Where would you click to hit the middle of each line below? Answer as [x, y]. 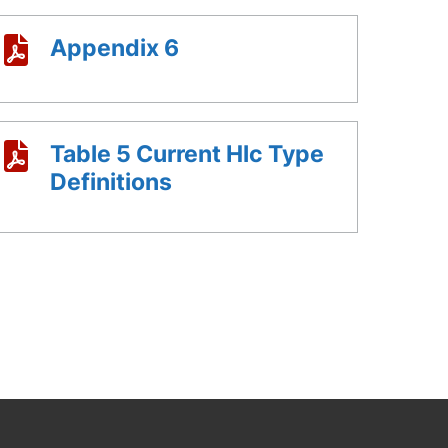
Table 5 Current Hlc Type [187, 153]
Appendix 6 [114, 47]
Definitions [111, 181]
